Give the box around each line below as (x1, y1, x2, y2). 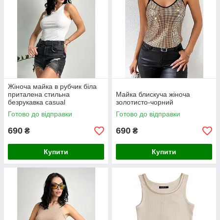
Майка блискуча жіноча (116, 90, 190, 98)
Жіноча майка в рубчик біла (8, 82, 97, 90)
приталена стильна (8, 90, 70, 98)
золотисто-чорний (116, 98, 173, 106)
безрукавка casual (8, 98, 65, 106)
